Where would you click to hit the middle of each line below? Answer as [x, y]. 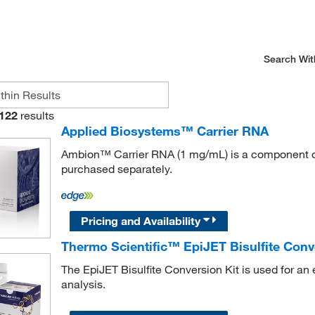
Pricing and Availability [142, 220]
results [37, 116]
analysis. [83, 284]
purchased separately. [116, 169]
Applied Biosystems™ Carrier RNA [165, 131]
